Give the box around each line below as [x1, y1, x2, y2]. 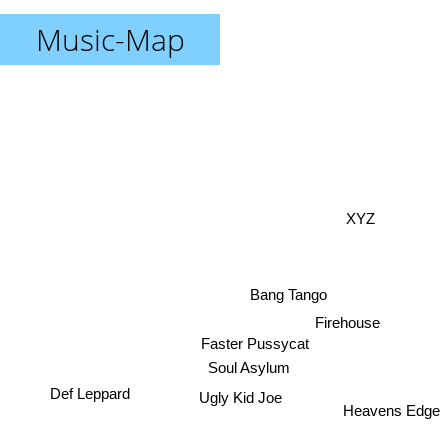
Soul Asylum [208, 359, 291, 377]
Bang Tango [250, 285, 328, 303]
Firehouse [313, 311, 379, 329]
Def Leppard [49, 385, 130, 403]
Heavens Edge [343, 405, 440, 423]
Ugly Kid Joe [199, 388, 283, 406]
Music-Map [35, 19, 185, 60]
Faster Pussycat [201, 334, 309, 352]
